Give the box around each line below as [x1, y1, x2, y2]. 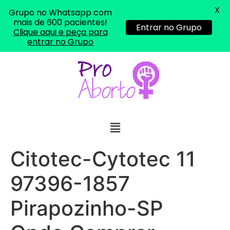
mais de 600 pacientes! [13, 16, 107, 28]
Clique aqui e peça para [13, 26, 108, 38]
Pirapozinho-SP [10, 196, 163, 221]
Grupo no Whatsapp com [9, 7, 112, 18]
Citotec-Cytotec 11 [10, 146, 196, 172]
